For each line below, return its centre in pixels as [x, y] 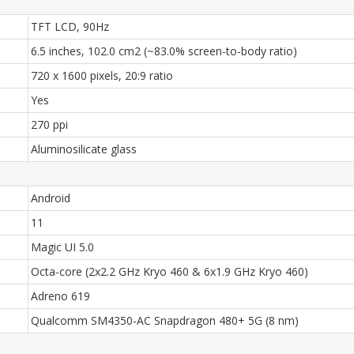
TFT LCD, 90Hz [70, 26]
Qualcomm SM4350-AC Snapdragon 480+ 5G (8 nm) [165, 320]
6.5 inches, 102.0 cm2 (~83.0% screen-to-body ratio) [164, 51]
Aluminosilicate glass [84, 149]
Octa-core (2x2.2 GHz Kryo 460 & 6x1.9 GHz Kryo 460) [169, 271]
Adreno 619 [60, 296]
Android [51, 198]
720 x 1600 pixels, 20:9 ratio [102, 75]
